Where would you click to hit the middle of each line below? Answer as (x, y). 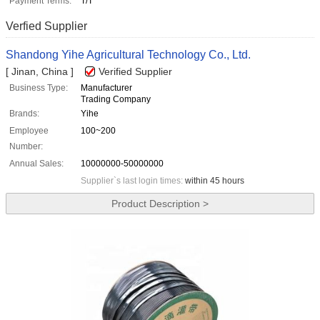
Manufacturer (106, 88)
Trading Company (116, 100)
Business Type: (39, 88)
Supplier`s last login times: (133, 181)
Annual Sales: (36, 164)
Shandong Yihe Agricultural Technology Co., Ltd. (128, 55)
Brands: (24, 114)
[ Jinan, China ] (40, 72)
